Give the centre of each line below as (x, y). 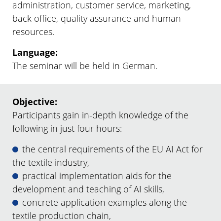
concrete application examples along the (105, 202)
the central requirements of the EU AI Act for (112, 149)
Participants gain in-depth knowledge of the (100, 115)
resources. (33, 31)
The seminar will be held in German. (85, 65)
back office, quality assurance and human (97, 18)
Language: (35, 52)
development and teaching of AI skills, (88, 189)
